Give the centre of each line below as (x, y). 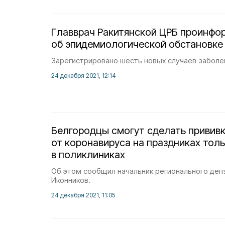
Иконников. (71, 180)
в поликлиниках (88, 155)
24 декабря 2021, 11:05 (83, 195)
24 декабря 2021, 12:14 (84, 76)
